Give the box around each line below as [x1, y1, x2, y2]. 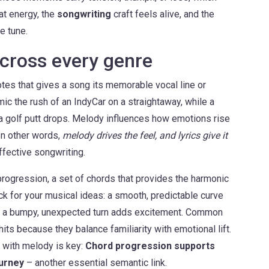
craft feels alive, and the [111, 8, 214, 20]
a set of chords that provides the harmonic [52, 173, 229, 184]
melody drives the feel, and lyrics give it [62, 130, 228, 141]
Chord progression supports [85, 240, 215, 252]
